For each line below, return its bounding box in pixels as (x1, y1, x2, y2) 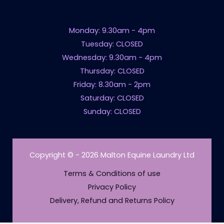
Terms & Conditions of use (63, 168, 160, 179)
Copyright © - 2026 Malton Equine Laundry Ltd (29, 150, 194, 160)
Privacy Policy (88, 182, 136, 192)
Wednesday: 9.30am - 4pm (62, 52, 162, 63)
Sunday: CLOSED (83, 106, 141, 117)
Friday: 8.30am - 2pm (73, 79, 150, 90)
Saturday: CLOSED (80, 93, 144, 103)
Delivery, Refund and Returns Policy (49, 195, 174, 206)
